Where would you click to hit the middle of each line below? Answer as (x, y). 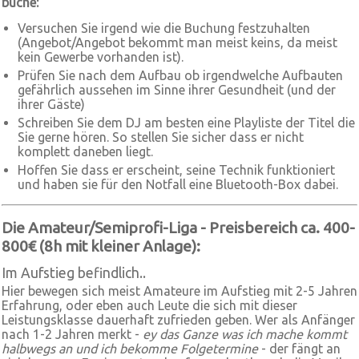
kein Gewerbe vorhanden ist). (101, 57)
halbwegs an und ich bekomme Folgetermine (130, 349)
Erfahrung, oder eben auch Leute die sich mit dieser (149, 305)
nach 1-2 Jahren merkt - (72, 334)
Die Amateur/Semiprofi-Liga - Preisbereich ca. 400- (178, 228)
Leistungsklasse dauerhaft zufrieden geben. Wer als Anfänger (178, 320)
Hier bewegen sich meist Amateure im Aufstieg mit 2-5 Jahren (179, 291)
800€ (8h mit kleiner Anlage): (101, 246)
